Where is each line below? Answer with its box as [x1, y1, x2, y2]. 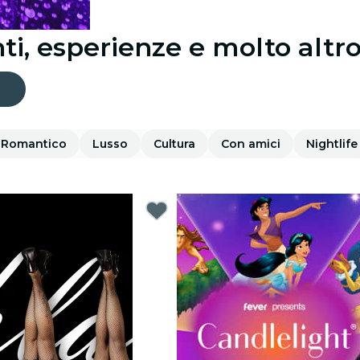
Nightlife [306, 137, 358, 151]
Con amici [221, 137, 280, 151]
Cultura [153, 137, 195, 151]
